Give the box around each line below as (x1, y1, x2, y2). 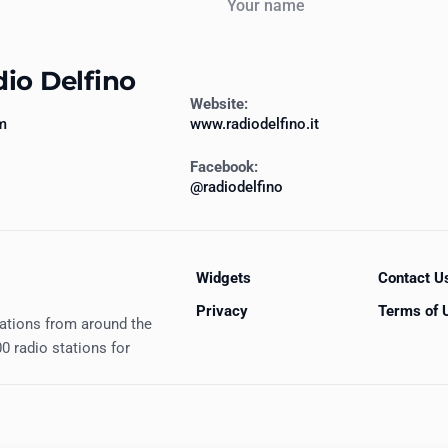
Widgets (196, 268, 251, 287)
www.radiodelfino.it (190, 115, 319, 134)
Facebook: (190, 158, 258, 177)
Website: (190, 95, 248, 114)
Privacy (196, 301, 248, 320)
